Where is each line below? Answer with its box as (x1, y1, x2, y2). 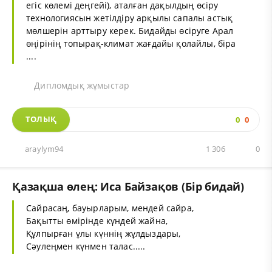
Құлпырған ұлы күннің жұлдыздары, (26, 228, 181, 240)
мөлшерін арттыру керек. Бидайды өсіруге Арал (26, 25, 234, 37)
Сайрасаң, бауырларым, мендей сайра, (26, 202, 194, 214)
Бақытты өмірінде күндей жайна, (26, 215, 168, 227)
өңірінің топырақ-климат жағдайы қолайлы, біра (26, 38, 236, 50)
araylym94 (25, 144, 64, 155)
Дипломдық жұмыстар (32, 80, 130, 92)
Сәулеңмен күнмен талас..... (26, 240, 146, 253)
